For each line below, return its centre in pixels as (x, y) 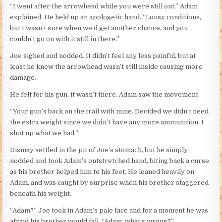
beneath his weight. (41, 194)
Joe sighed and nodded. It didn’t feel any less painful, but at (103, 56)
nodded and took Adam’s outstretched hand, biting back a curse (110, 161)
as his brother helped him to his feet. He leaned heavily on (102, 172)
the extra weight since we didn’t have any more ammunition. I (107, 122)
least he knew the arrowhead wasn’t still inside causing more (107, 67)
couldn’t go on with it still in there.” (65, 39)
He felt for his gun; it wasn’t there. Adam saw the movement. (105, 95)
